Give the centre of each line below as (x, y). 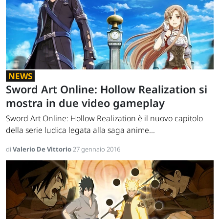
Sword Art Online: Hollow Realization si (107, 89)
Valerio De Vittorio (43, 149)
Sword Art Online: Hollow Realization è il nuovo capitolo (104, 119)
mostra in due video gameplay (85, 103)
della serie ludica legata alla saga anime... (80, 130)
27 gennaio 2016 (97, 149)
